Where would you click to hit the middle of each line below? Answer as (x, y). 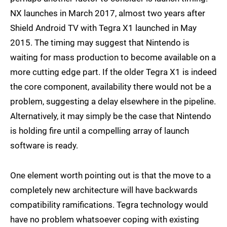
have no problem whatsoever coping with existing (105, 219)
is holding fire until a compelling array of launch (100, 131)
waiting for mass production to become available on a (113, 57)
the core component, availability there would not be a (111, 87)
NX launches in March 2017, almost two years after (108, 13)
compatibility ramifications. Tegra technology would (109, 205)
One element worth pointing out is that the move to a (110, 175)
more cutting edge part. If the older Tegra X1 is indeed (113, 72)
